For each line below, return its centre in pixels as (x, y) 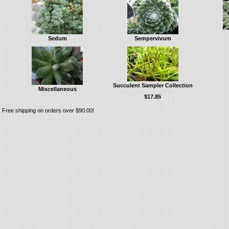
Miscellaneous (57, 89)
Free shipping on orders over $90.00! (48, 110)
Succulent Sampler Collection (153, 85)
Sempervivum (153, 38)
